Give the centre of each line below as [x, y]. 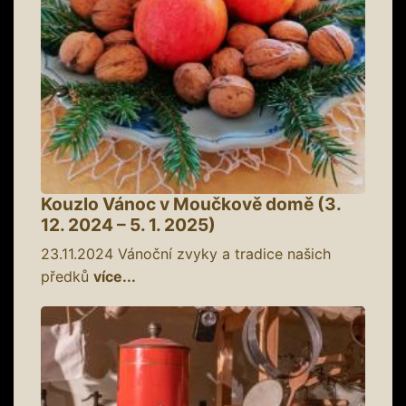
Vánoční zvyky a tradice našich [222, 253]
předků [67, 276]
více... [115, 276]
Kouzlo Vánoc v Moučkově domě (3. [191, 203]
